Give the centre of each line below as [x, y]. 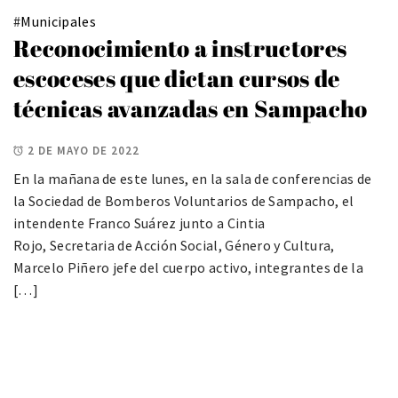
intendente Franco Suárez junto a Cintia [139, 223]
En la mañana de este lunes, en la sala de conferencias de [193, 179]
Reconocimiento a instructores [180, 48]
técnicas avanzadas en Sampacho [191, 108]
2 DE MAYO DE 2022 [84, 151]
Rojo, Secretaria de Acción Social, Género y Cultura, [175, 246]
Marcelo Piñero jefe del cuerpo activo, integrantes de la [188, 268]
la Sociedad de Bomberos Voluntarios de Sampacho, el [184, 201]
